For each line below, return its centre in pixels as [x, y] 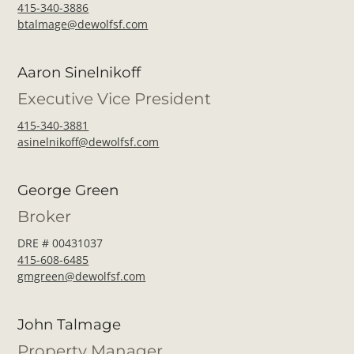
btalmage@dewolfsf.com [83, 24]
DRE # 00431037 [60, 243]
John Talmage [70, 324]
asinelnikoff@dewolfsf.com [88, 141]
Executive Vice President [115, 98]
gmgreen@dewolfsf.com [82, 276]
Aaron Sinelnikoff [79, 72]
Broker [45, 216]
